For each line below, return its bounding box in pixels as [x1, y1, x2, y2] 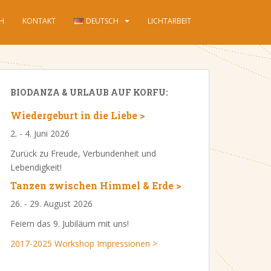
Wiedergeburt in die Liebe [10, 109, 137, 122]
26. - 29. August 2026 [10, 198, 93, 210]
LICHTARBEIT [148, 16, 191, 26]
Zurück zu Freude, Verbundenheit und [10, 148, 156, 160]
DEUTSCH [86, 16, 119, 26]
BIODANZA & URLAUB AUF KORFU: [10, 87, 168, 99]
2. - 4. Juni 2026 [10, 128, 70, 140]
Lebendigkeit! [10, 162, 62, 174]
